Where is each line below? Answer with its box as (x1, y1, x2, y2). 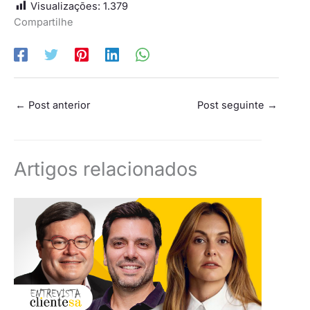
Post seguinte (197, 98, 267, 111)
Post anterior (26, 98, 90, 111)
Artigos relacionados (14, 157, 197, 181)
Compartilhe (14, 15, 73, 28)
